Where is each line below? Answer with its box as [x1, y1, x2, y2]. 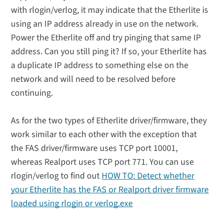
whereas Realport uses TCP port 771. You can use [11, 156, 194, 169]
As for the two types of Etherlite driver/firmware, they [11, 114, 207, 127]
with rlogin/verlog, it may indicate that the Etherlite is [11, 4, 209, 17]
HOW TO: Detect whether [102, 170, 195, 183]
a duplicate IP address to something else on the [11, 59, 189, 72]
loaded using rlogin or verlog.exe [11, 197, 133, 210]
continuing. [11, 87, 53, 100]
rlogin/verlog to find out [11, 170, 102, 183]
